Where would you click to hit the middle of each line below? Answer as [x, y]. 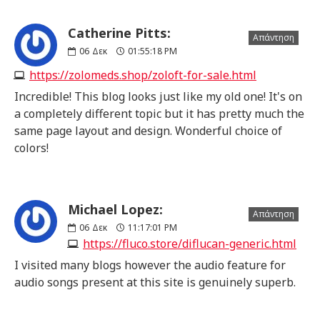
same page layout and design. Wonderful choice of [148, 130]
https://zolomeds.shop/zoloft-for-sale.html [143, 75]
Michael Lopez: [115, 209]
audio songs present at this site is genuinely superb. [155, 282]
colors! [31, 147]
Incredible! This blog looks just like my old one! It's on [158, 96]
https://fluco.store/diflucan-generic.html [190, 243]
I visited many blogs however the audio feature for [150, 265]
